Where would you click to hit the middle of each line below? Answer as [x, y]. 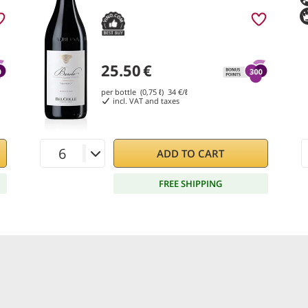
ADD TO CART [191, 153]
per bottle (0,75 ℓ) [134, 92]
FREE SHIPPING [191, 183]
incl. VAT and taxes [145, 101]
